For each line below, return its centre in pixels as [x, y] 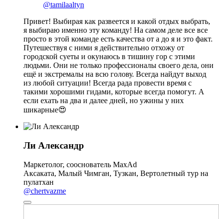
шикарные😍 [45, 110]
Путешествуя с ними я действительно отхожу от [104, 48]
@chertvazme [45, 191]
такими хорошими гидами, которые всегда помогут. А [114, 92]
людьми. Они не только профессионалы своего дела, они [119, 66]
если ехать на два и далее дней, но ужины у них [104, 101]
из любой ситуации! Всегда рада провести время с [108, 83]
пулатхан [39, 182]
